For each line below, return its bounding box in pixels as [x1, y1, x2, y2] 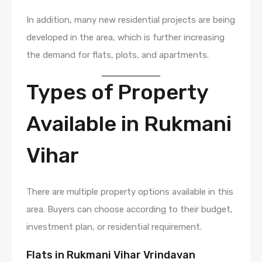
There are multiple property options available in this [26, 186, 233, 197]
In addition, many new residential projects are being [26, 14, 235, 25]
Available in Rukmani [26, 111, 232, 136]
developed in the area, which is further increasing [26, 32, 225, 43]
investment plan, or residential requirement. [26, 221, 202, 232]
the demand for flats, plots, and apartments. [26, 49, 209, 60]
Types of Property [26, 79, 208, 105]
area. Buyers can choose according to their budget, [26, 204, 233, 215]
